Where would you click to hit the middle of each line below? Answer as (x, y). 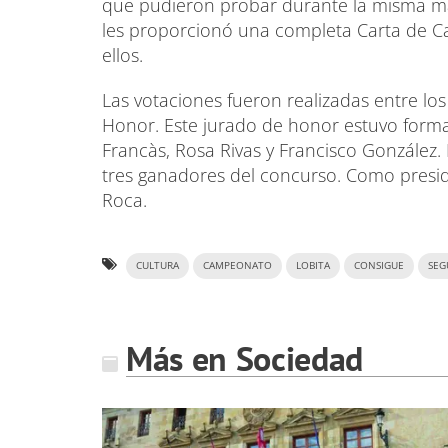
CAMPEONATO (237, 265)
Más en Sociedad (244, 358)
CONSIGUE (379, 265)
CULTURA (157, 265)
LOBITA (313, 265)
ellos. (122, 55)
